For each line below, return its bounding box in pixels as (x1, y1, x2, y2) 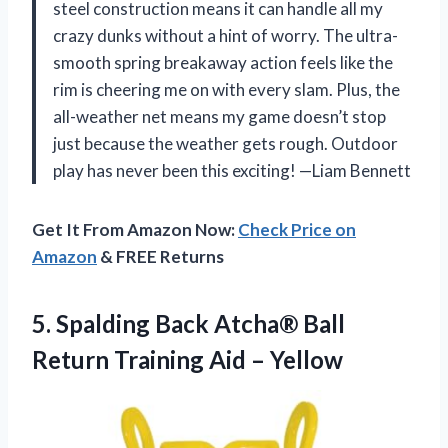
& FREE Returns (97, 246, 224, 268)
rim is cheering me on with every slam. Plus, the (53, 79, 400, 101)
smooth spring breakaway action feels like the (53, 52, 393, 74)
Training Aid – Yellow (114, 345, 343, 375)
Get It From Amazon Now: (32, 219, 238, 241)
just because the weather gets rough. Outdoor (53, 133, 398, 155)
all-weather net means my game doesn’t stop (53, 106, 386, 128)
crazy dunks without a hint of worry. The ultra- (53, 25, 398, 47)
